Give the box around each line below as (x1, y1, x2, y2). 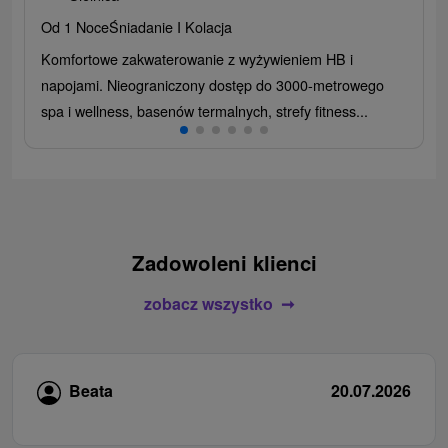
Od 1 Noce (41, 15, 109, 37)
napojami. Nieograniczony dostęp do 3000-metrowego (41, 73, 384, 95)
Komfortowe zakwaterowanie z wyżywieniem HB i (41, 47, 353, 69)
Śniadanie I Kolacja (109, 15, 232, 37)
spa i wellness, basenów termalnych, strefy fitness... (41, 99, 368, 121)
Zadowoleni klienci (131, 247, 317, 277)
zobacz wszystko (143, 291, 273, 315)
